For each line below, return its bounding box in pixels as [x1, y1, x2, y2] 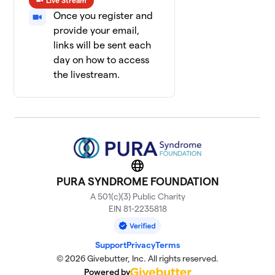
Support [95, 240, 126, 250]
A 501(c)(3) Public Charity [90, 192, 185, 202]
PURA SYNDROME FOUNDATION [56, 176, 219, 188]
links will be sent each [53, 39, 152, 50]
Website [136, 164, 174, 175]
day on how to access [53, 54, 150, 65]
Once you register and [53, 10, 153, 21]
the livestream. [53, 69, 120, 80]
